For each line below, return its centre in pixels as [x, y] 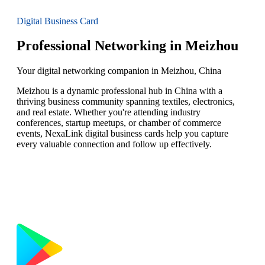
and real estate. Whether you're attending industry [109, 112]
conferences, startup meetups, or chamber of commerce [119, 123]
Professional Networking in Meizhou [127, 46]
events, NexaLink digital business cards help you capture [122, 134]
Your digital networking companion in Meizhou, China [119, 71]
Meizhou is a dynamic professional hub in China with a [119, 91]
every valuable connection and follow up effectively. [114, 144]
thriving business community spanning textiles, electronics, [126, 102]
